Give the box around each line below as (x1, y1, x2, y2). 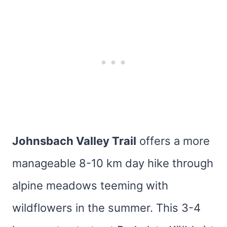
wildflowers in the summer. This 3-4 (12, 201, 201, 214)
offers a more (136, 134, 210, 147)
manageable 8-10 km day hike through (12, 157, 213, 170)
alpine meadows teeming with (12, 179, 168, 192)
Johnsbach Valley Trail (12, 134, 136, 147)
